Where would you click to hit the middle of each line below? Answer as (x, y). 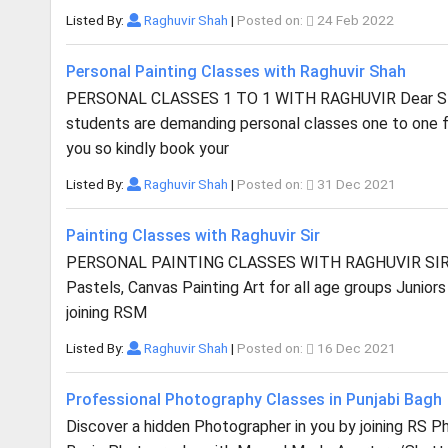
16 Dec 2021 (354, 348)
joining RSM (106, 312)
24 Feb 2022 (353, 20)
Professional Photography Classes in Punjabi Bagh (254, 399)
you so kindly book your (147, 148)
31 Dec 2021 (354, 184)
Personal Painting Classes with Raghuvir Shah (236, 71)
